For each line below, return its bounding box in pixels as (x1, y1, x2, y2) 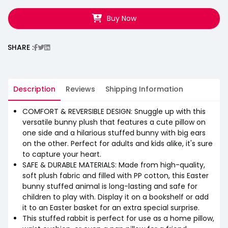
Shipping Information (105, 83, 183, 94)
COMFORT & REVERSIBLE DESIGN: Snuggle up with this (22, 106, 206, 117)
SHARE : (8, 42, 34, 52)
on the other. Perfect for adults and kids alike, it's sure (22, 138, 213, 149)
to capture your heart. (22, 149, 101, 159)
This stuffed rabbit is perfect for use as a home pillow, (22, 213, 214, 223)
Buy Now (106, 13, 136, 23)
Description (13, 83, 55, 94)
